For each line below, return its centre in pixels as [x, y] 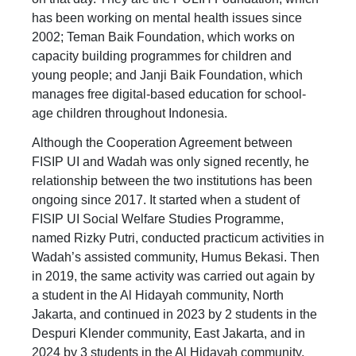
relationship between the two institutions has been [172, 181]
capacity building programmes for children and [162, 56]
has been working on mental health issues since [167, 17]
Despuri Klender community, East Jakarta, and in [168, 334]
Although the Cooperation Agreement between [162, 143]
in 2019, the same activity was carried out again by [173, 277]
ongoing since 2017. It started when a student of [166, 200]
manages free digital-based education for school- [169, 94]
